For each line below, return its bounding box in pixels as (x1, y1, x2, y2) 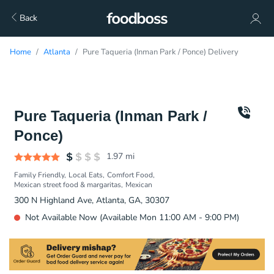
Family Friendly (14, 170, 64, 180)
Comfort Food (107, 170, 153, 180)
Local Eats (68, 170, 103, 180)
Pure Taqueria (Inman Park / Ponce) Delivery (83, 46, 239, 57)
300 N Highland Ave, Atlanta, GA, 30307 (14, 194, 169, 206)
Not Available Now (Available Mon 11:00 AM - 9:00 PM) (25, 212, 239, 223)
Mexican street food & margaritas (14, 180, 121, 190)
